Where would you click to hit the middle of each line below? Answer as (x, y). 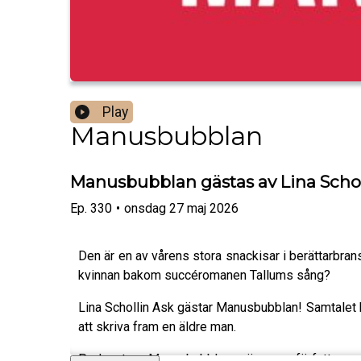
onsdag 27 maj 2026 (181, 208)
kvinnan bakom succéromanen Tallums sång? (204, 275)
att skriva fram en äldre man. (157, 326)
